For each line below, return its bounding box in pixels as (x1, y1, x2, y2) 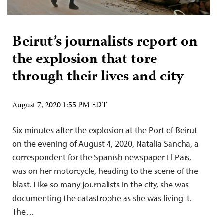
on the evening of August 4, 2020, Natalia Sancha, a (12, 138, 199, 149)
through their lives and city (12, 65, 184, 89)
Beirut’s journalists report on (12, 30, 198, 54)
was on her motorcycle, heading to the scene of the (12, 165, 198, 176)
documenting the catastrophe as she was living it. (12, 192, 196, 203)
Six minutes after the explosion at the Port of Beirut (12, 124, 197, 136)
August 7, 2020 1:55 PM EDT (12, 99, 107, 112)
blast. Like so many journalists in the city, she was (12, 178, 189, 190)
